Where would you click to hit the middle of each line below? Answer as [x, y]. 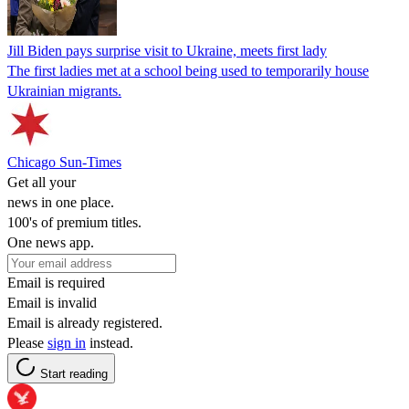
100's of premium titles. [74, 222]
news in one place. [61, 202]
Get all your [42, 182]
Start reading [74, 373]
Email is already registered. [85, 322]
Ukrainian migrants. [64, 90]
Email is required [56, 282]
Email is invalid [52, 302]
